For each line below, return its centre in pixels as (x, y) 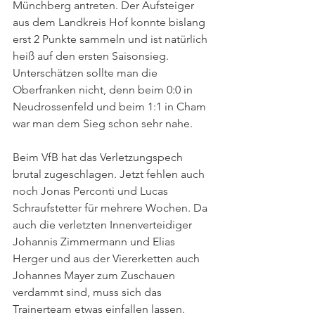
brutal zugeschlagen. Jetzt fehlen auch (110, 174)
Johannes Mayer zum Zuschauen (95, 275)
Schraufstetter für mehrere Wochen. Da (111, 208)
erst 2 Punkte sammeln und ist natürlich (111, 39)
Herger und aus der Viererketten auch (108, 258)
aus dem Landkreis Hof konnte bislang (110, 22)
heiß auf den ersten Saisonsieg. (92, 56)
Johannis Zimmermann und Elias (95, 242)
